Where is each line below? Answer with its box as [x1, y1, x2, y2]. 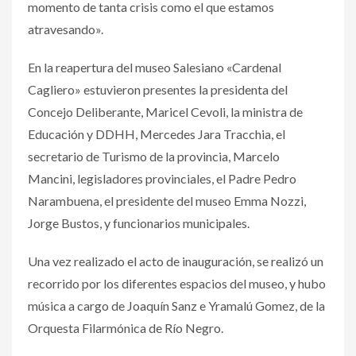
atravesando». [28, 21, 103, 37]
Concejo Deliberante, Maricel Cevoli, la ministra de [28, 103, 303, 119]
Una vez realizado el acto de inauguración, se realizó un [28, 253, 323, 269]
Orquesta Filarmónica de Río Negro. [28, 319, 223, 335]
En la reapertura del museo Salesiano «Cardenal [28, 59, 281, 75]
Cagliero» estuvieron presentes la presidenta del [28, 81, 288, 97]
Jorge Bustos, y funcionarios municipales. [28, 215, 250, 230]
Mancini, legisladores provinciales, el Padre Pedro [28, 170, 296, 186]
